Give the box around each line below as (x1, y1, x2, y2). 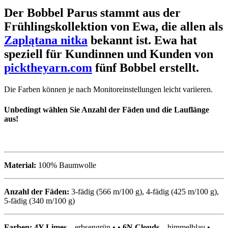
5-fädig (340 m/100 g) (4, 196, 75, 205)
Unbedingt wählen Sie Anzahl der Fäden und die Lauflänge (4, 105, 209, 114)
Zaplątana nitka (4, 34, 88, 47)
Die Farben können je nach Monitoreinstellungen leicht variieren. (4, 85, 213, 94)
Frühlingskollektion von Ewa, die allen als (4, 20, 223, 34)
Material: (4, 160, 38, 169)
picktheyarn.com (4, 61, 92, 75)
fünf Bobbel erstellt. (92, 61, 199, 75)
